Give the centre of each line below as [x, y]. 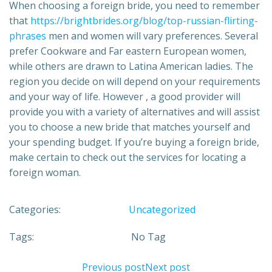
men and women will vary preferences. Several [152, 36]
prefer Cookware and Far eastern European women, [128, 51]
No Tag [148, 236]
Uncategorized [162, 209]
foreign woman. [45, 172]
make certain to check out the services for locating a [127, 157]
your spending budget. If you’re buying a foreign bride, [134, 142]
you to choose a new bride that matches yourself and [130, 127]
